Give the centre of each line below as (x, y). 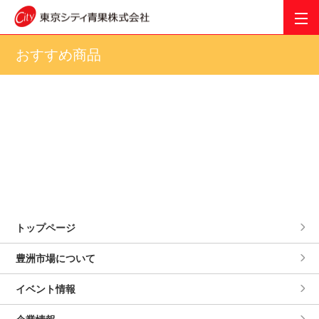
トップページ (46, 228)
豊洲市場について (56, 258)
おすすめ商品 (59, 55)
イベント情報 (46, 289)
